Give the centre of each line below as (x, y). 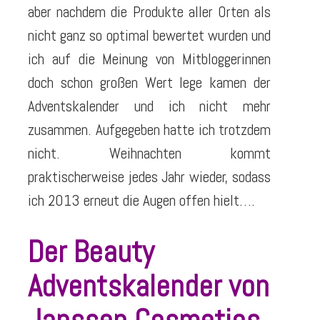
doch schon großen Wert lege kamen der (149, 82)
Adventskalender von (149, 286)
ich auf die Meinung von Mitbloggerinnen (149, 59)
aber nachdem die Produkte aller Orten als (149, 12)
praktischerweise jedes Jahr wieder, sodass (149, 177)
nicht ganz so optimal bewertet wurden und (149, 35)
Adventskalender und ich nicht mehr (149, 106)
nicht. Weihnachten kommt (149, 153)
